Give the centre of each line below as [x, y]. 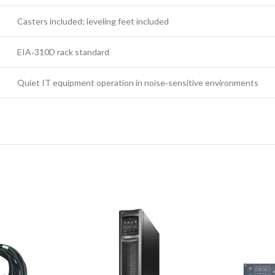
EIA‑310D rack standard [63, 52]
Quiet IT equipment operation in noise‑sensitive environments [138, 83]
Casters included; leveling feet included [93, 21]
